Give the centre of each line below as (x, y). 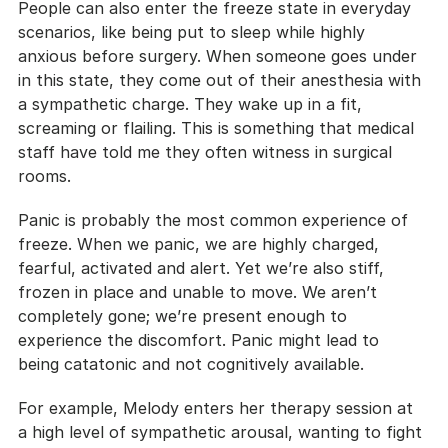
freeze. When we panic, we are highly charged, (201, 243)
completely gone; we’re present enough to (185, 315)
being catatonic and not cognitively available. (191, 363)
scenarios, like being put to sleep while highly (194, 31)
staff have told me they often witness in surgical (207, 151)
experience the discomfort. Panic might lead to (201, 339)
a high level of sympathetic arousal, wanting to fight (222, 431)
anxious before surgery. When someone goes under (220, 55)
